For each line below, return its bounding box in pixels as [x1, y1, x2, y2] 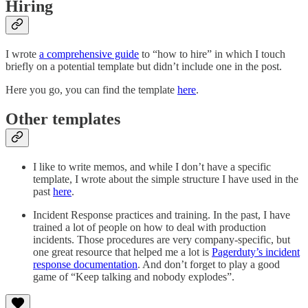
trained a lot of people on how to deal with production [33, 221, 266, 233]
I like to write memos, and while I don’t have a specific [33, 160, 271, 173]
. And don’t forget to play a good [137, 258, 280, 270]
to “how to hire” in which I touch [139, 47, 285, 60]
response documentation [33, 258, 137, 270]
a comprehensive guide [39, 47, 139, 60]
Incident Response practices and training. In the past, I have [33, 208, 290, 221]
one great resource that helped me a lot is [33, 245, 212, 258]
